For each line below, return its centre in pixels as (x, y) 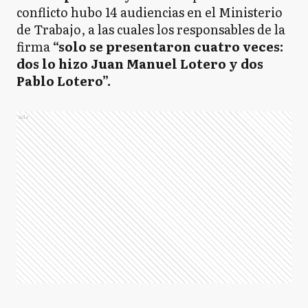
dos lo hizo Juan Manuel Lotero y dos (140, 64)
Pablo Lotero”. (65, 81)
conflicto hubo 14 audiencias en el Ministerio (150, 12)
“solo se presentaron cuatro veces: (167, 46)
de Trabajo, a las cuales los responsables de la (151, 29)
